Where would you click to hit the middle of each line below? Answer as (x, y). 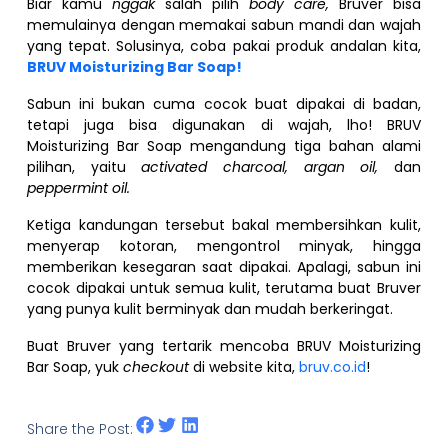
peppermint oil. (81, 188)
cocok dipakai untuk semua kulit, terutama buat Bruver (224, 288)
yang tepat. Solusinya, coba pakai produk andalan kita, (224, 46)
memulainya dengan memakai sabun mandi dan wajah (224, 25)
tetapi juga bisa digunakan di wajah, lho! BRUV (224, 125)
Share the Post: (80, 429)
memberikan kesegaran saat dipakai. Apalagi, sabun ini (224, 267)
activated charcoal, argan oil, (267, 167)
